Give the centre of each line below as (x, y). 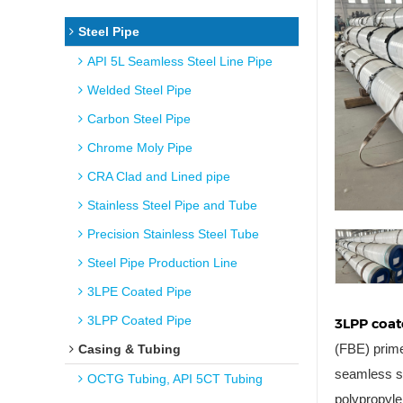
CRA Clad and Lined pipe (159, 176)
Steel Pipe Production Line (162, 263)
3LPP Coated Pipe (139, 320)
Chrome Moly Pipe (140, 148)
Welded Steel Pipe (139, 90)
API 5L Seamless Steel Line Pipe (180, 61)
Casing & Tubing (130, 349)
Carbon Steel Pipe (139, 119)
